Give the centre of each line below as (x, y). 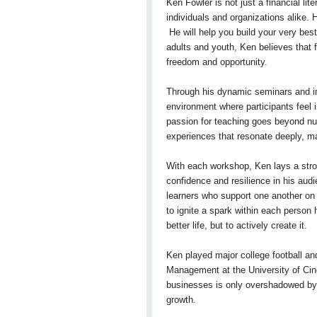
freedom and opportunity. (218, 62)
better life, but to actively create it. (236, 225)
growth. (181, 300)
